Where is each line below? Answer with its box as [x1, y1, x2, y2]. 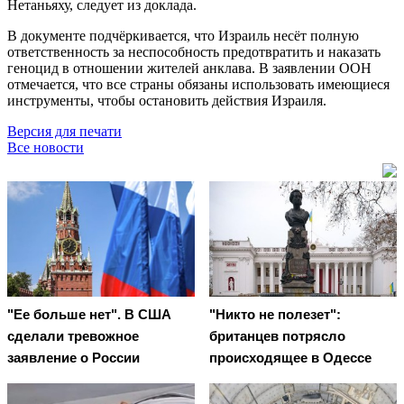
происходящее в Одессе [209, 350, 372, 366]
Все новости [7, 139, 84, 155]
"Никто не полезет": [209, 307, 341, 323]
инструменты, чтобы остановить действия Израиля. [7, 92, 326, 108]
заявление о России [7, 350, 140, 366]
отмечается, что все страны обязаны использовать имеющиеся [7, 76, 390, 92]
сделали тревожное [7, 328, 139, 344]
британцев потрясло [209, 328, 345, 344]
